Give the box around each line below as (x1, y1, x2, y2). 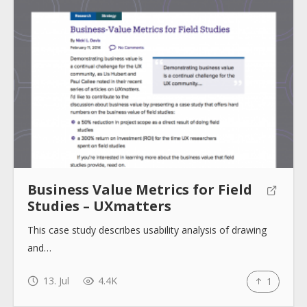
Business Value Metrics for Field (27, 180, 252, 199)
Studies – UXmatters (27, 197, 171, 216)
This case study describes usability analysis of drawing (27, 223, 267, 237)
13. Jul (40, 274, 69, 288)
